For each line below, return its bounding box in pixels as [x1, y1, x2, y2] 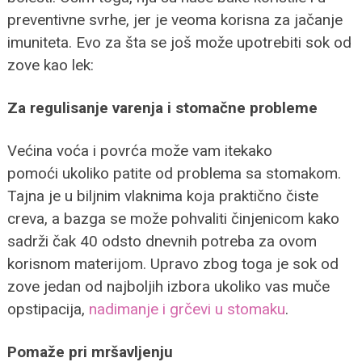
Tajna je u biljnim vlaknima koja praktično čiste [6, 186, 318, 205]
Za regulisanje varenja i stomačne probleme [6, 98, 318, 117]
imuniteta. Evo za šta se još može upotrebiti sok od [6, 32, 351, 52]
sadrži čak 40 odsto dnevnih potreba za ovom [6, 231, 317, 250]
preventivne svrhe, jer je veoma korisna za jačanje [6, 10, 343, 29]
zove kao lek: [6, 55, 94, 74]
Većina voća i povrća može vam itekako [6, 141, 272, 160]
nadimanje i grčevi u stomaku [88, 299, 285, 318]
